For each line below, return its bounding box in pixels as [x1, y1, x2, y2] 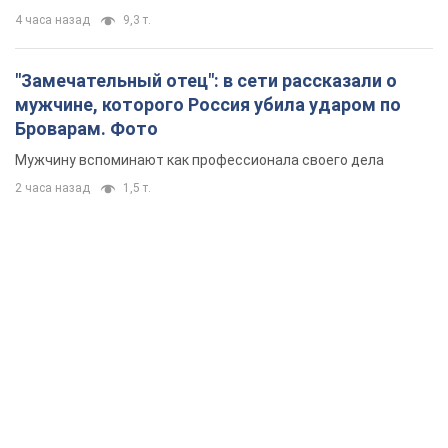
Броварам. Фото [15, 118, 158, 140]
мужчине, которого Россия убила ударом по [15, 94, 401, 116]
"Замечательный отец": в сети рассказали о [15, 70, 397, 92]
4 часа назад [15, 13, 90, 28]
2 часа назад [15, 181, 90, 196]
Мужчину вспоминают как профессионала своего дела [15, 152, 384, 169]
